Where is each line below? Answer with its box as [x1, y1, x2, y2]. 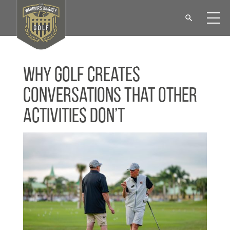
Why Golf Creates [23, 66, 140, 86]
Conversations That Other [23, 86, 197, 107]
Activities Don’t [23, 107, 125, 127]
